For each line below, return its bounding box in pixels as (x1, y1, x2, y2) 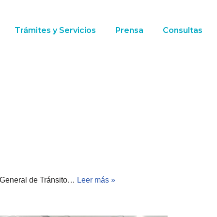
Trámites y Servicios (14, 26, 96, 35)
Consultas (162, 26, 202, 35)
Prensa (115, 26, 143, 35)
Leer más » (77, 175, 115, 184)
